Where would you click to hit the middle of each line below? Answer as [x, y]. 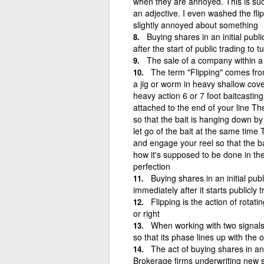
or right [146, 213]
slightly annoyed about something [195, 24]
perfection [151, 166]
